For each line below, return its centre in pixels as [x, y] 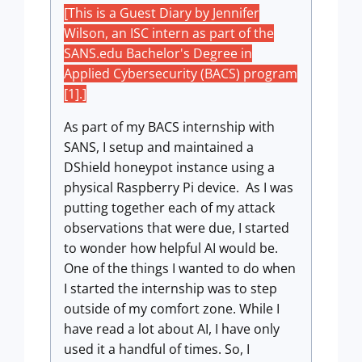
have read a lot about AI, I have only [172, 329]
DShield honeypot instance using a [169, 167]
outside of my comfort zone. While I [172, 309]
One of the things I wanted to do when [180, 268]
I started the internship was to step [170, 288]
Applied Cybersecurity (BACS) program [181, 74]
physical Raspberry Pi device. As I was [179, 187]
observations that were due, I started [177, 228]
